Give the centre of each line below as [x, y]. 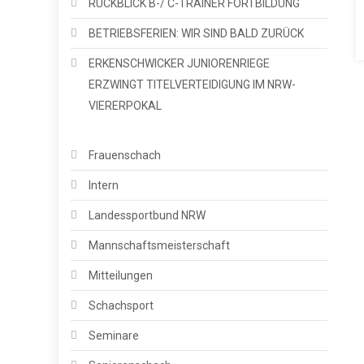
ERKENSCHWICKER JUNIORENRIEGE [179, 63]
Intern [104, 185]
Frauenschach [125, 155]
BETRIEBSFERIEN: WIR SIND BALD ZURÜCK [196, 33]
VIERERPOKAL [125, 105]
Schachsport [121, 305]
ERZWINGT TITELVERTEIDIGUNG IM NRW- [192, 84]
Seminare [114, 335]
